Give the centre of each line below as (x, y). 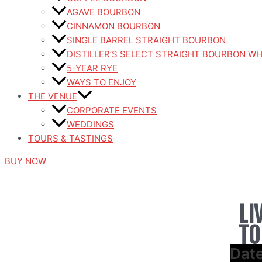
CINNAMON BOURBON (113, 26)
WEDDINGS (90, 124)
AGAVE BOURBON (104, 12)
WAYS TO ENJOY (101, 82)
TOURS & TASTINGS (70, 138)
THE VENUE (53, 96)
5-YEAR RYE (92, 68)
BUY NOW (25, 161)
